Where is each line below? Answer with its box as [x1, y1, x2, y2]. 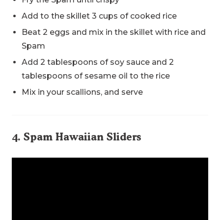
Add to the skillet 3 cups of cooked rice [22, 11, 177, 21]
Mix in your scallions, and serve [22, 87, 143, 97]
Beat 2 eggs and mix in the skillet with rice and [22, 27, 206, 37]
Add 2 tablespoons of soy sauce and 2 [22, 57, 174, 67]
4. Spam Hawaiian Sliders [12, 131, 141, 143]
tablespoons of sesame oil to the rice [22, 71, 170, 81]
